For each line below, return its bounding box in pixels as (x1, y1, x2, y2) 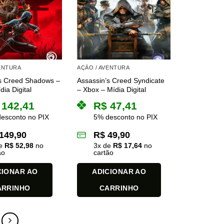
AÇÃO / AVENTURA (77, 64, 130, 70)
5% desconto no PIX (93, 113, 158, 121)
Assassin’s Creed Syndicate (77, 76, 165, 85)
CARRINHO (99, 184, 139, 192)
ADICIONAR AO (92, 167, 146, 176)
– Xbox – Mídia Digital (77, 85, 146, 94)
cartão (93, 148, 114, 157)
